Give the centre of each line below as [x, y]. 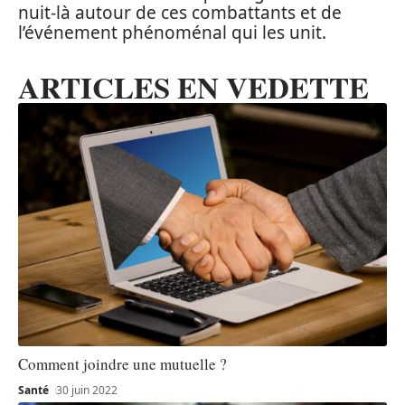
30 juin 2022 [87, 390]
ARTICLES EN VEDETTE [193, 86]
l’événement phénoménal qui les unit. [172, 32]
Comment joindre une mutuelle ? [122, 363]
